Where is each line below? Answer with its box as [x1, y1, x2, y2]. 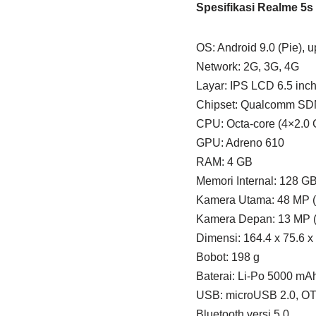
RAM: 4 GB [195, 156, 253, 169]
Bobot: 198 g [195, 251, 260, 264]
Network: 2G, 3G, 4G [195, 61, 299, 73]
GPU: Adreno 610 [195, 137, 284, 150]
